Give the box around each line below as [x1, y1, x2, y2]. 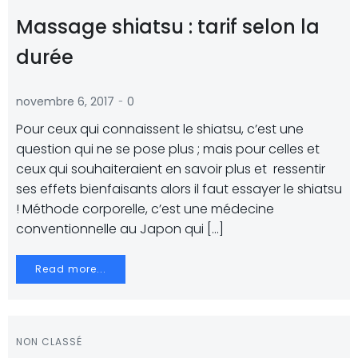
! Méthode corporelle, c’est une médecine [16, 200, 274, 218]
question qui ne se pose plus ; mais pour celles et [16, 140, 320, 158]
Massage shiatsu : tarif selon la [16, 14, 320, 40]
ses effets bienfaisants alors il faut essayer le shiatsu [16, 180, 342, 198]
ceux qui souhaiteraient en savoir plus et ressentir [16, 160, 325, 178]
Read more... [35, 262, 106, 276]
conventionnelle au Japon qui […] [16, 220, 224, 238]
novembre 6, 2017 [16, 93, 114, 109]
